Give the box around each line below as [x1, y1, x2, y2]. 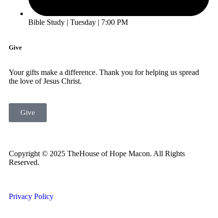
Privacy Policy [9, 192, 54, 201]
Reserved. [9, 158, 39, 167]
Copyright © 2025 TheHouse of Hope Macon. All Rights [9, 149, 185, 158]
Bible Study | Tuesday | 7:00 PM [28, 18, 128, 27]
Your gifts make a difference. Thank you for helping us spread [9, 68, 199, 77]
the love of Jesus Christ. [9, 77, 82, 86]
